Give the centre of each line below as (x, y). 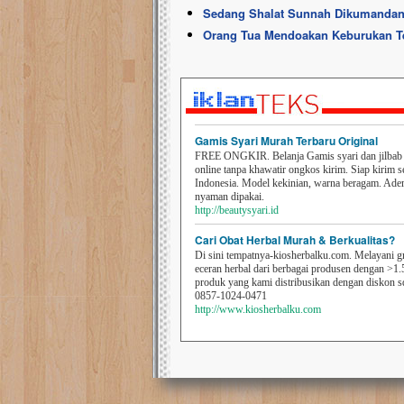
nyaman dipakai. (230, 197)
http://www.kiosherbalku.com (258, 309)
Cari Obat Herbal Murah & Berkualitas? (295, 240)
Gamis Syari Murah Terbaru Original (286, 141)
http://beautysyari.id (237, 210)
